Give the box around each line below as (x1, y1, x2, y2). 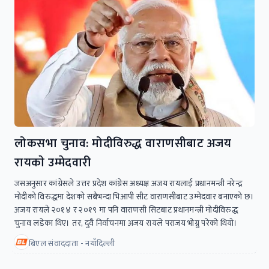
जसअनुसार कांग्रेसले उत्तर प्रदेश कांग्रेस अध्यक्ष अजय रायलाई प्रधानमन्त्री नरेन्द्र (14, 176, 243, 190)
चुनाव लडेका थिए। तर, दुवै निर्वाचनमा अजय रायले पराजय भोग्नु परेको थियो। (14, 216, 238, 230)
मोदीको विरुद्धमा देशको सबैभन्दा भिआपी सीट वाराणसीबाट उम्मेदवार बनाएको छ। (14, 189, 255, 204)
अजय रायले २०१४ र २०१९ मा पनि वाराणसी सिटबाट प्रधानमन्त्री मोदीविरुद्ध (14, 202, 238, 217)
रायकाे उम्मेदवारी (14, 152, 91, 173)
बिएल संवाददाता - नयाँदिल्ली (29, 236, 115, 250)
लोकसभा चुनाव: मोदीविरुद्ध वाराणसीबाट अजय (14, 133, 231, 154)
